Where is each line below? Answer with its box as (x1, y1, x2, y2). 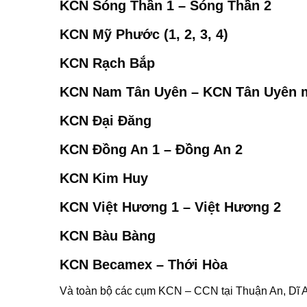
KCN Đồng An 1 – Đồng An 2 (60, 141, 243, 157)
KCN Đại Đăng (60, 112, 151, 128)
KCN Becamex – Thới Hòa (60, 256, 228, 272)
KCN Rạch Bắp (60, 55, 155, 71)
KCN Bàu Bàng (60, 228, 156, 243)
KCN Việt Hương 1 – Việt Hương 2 (60, 199, 281, 214)
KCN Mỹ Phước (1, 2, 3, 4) (60, 26, 228, 42)
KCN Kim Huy (60, 170, 148, 186)
